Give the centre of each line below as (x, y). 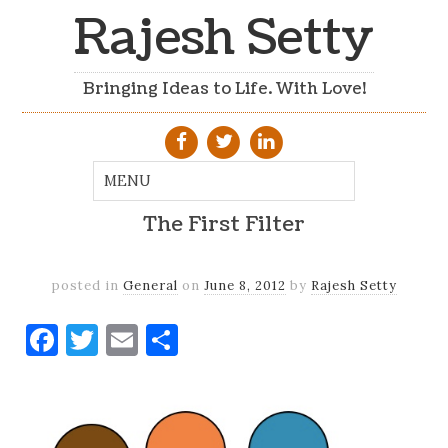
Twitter (156, 339)
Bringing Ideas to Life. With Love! (224, 89)
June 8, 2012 (244, 285)
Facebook (127, 339)
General (150, 285)
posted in (87, 285)
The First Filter (224, 225)
